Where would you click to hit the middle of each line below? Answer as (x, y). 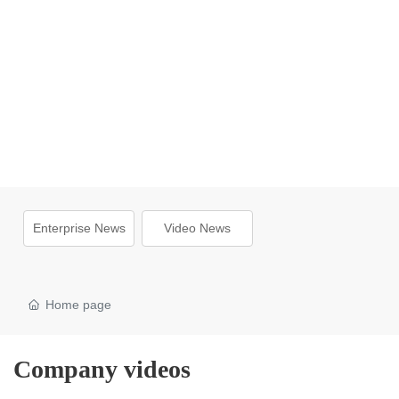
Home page (79, 305)
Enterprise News (79, 228)
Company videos (102, 370)
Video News (198, 228)
